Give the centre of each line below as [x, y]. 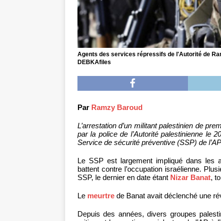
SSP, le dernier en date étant [124, 178]
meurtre [101, 196]
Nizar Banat [190, 178]
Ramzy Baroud [117, 108]
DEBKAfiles [94, 62]
